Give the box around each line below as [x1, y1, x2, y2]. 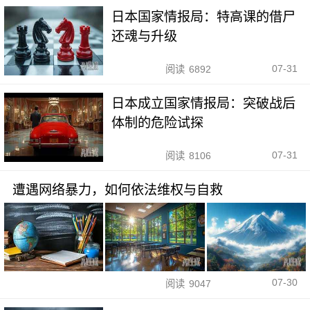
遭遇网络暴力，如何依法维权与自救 [12, 183, 223, 198]
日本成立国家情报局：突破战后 [111, 96, 296, 111]
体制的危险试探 [111, 116, 204, 131]
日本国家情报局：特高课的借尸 [111, 10, 296, 25]
